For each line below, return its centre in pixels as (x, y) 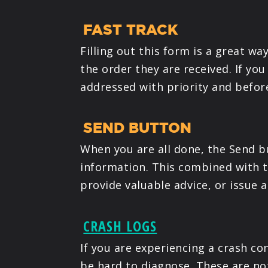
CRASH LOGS (120, 226)
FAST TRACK (131, 29)
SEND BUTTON (138, 127)
